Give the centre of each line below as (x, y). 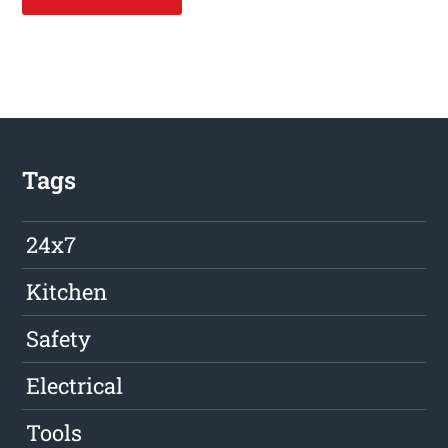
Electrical (75, 386)
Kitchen (67, 292)
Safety (59, 339)
